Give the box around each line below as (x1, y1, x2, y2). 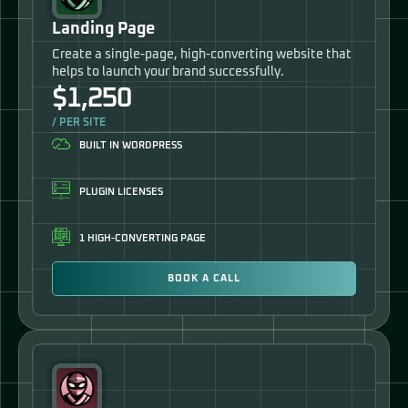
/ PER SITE (52, 117, 106, 129)
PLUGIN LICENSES (79, 187, 163, 198)
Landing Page (52, 21, 155, 38)
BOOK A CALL (168, 273, 240, 284)
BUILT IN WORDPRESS (79, 140, 182, 151)
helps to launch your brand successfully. (52, 66, 284, 79)
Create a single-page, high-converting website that (52, 48, 352, 62)
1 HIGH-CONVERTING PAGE (79, 233, 206, 244)
